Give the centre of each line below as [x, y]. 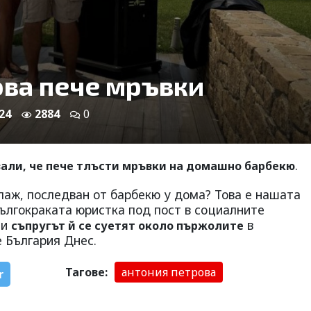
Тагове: [86, 272]
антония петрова [168, 272]
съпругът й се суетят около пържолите [127, 226]
